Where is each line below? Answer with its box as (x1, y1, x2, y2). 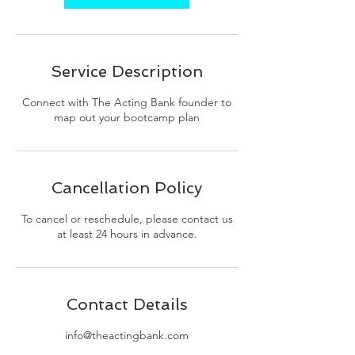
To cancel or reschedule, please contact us (21, 212, 233, 226)
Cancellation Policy (52, 178, 202, 197)
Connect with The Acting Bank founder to (22, 95, 231, 109)
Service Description (51, 62, 203, 81)
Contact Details (66, 295, 188, 314)
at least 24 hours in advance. (56, 227, 197, 241)
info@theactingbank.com (65, 328, 189, 342)
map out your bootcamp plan (54, 110, 200, 124)
